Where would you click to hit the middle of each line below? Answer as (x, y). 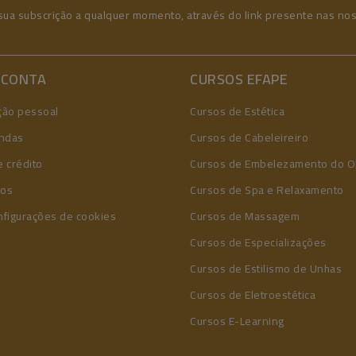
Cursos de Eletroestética (253, 295)
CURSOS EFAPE (239, 79)
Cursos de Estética (237, 111)
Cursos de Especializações (258, 242)
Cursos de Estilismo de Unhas (266, 269)
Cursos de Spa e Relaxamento (267, 190)
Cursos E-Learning (237, 321)
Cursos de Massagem (245, 216)
